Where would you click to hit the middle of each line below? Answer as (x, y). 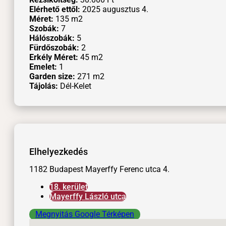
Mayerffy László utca (88, 196)
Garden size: (53, 76)
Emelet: (44, 67)
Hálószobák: (53, 38)
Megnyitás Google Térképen (85, 214)
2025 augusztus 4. (114, 9)
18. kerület (69, 187)
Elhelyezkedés (59, 151)
